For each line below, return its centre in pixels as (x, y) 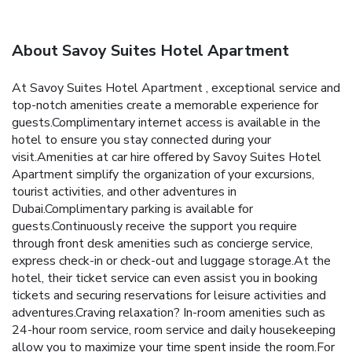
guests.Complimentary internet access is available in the (166, 122)
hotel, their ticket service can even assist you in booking (165, 278)
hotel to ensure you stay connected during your (141, 139)
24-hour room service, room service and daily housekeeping (174, 330)
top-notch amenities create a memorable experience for (165, 105)
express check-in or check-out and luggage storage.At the (171, 260)
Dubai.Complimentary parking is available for (132, 209)
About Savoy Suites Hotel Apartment (150, 50)
